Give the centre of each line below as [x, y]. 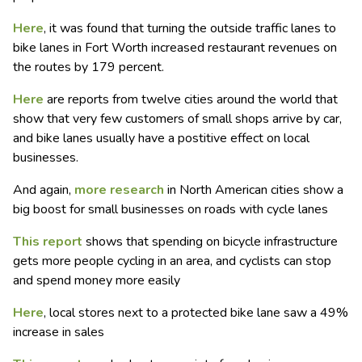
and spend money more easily [97, 281]
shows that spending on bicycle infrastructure [210, 242]
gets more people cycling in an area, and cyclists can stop [172, 261]
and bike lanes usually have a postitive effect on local [161, 139]
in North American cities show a [254, 190]
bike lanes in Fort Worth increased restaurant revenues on [175, 48]
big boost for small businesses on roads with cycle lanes [170, 210]
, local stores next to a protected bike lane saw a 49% [196, 313]
